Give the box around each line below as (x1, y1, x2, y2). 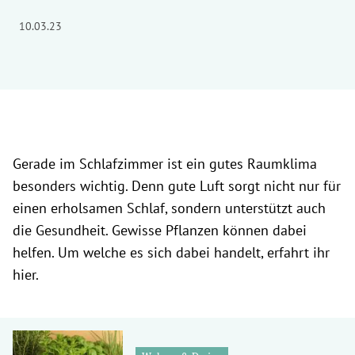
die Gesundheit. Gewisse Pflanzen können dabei (13, 221, 307, 239)
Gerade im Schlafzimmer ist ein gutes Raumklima (13, 155, 317, 173)
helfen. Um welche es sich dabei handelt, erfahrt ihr (13, 243, 330, 261)
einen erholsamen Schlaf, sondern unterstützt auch (13, 199, 326, 217)
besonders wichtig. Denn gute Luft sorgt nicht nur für (13, 177, 341, 195)
